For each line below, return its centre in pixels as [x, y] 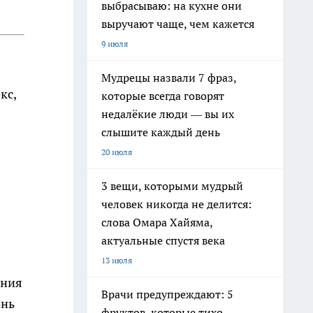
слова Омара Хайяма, [157, 222]
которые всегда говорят [163, 96]
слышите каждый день [161, 132]
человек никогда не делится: [176, 204]
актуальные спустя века [163, 240]
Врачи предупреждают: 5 [167, 294]
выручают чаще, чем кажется [178, 24]
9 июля [115, 44]
